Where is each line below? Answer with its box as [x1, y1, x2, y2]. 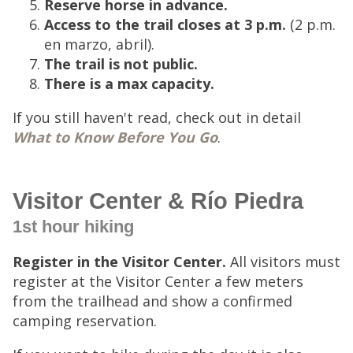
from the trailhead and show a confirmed [13, 292, 292, 310]
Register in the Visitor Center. [13, 252, 230, 271]
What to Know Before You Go [13, 128, 217, 147]
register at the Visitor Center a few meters [13, 272, 303, 291]
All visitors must [230, 252, 340, 271]
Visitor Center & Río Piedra [13, 188, 303, 214]
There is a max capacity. [44, 74, 214, 93]
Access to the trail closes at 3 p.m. [44, 15, 290, 34]
